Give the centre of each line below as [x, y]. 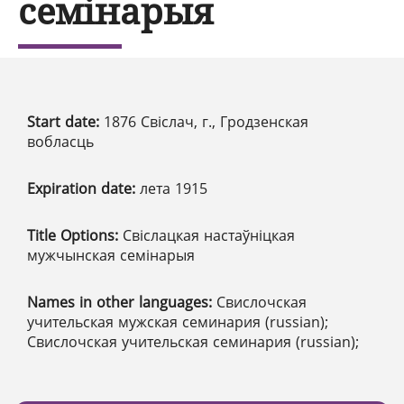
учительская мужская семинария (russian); [178, 321]
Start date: [65, 121]
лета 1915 [174, 188]
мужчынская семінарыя [111, 255]
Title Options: [75, 235]
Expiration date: [83, 188]
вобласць [60, 141]
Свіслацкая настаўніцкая [209, 235]
